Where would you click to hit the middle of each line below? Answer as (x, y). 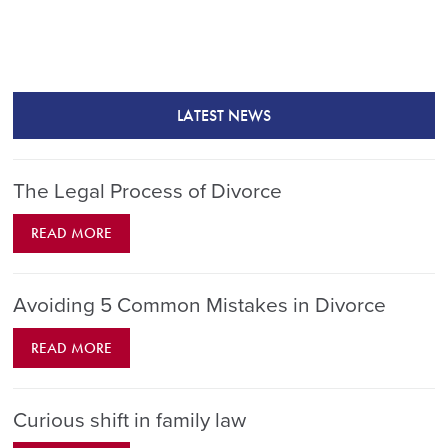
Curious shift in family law (130, 420)
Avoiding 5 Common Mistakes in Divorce (200, 306)
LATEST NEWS (223, 116)
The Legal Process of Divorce (148, 192)
